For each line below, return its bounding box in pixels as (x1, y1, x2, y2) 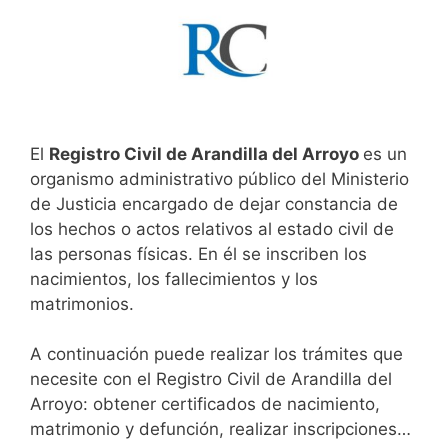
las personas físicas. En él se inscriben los (30, 243, 367, 264)
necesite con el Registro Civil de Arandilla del (30, 369, 392, 390)
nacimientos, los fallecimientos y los (30, 268, 318, 289)
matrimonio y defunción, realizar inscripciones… (30, 419, 411, 440)
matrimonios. (30, 293, 134, 314)
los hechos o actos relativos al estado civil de (30, 218, 394, 239)
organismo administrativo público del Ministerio (30, 168, 409, 189)
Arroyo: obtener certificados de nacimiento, (30, 394, 380, 415)
